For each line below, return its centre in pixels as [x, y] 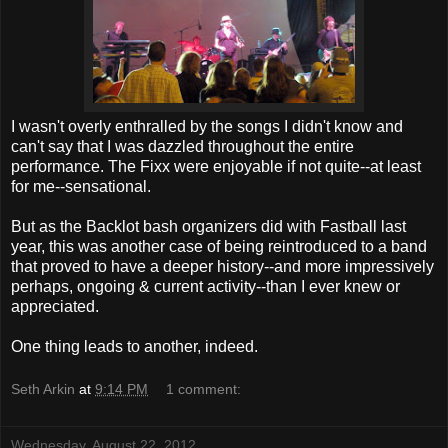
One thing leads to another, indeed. [134, 346]
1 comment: [204, 389]
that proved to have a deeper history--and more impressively [222, 266]
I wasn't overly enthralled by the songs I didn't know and [207, 126]
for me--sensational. [81, 186]
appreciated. [55, 306]
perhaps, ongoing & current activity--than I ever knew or [205, 286]
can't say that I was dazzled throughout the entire [182, 146]
